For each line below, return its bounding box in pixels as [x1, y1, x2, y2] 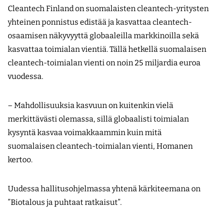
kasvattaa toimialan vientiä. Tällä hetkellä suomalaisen [8, 45, 206, 54]
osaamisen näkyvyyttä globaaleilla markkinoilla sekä [8, 31, 199, 41]
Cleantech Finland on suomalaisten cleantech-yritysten [8, 4, 209, 14]
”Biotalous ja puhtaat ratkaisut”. [8, 198, 122, 207]
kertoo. [8, 155, 32, 165]
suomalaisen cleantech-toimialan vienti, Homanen [8, 141, 193, 151]
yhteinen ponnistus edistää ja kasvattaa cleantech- [8, 17, 192, 27]
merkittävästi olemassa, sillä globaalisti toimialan [8, 114, 189, 124]
